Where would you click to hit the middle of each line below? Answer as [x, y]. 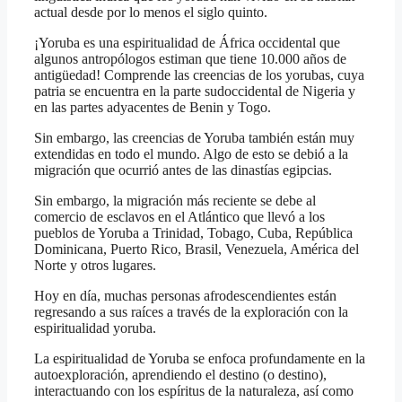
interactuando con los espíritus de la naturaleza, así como [194, 391]
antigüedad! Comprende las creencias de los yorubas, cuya [199, 75]
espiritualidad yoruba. [95, 328]
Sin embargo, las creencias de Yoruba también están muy [194, 138]
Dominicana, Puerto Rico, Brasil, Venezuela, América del [197, 249]
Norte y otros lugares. [95, 266]
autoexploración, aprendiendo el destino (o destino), [180, 375]
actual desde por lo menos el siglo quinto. [151, 13]
